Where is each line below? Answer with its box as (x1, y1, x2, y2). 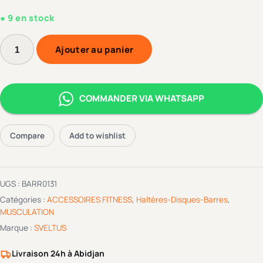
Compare (10, 130, 45, 141)
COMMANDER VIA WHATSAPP (79, 92, 204, 105)
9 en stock (8, 12, 55, 24)
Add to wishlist (69, 130, 126, 141)
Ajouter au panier (55, 43, 134, 56)
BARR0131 (22, 178, 57, 190)
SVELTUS (34, 222, 66, 234)
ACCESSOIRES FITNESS (47, 194, 132, 205)
